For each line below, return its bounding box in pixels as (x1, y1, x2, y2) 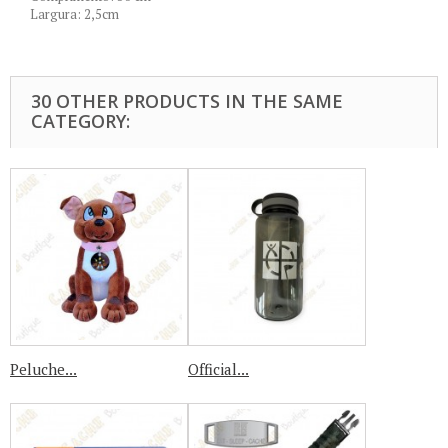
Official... (188, 359, 249, 379)
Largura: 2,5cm (30, 5, 119, 23)
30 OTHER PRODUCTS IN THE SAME (31, 89, 343, 113)
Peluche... (10, 359, 77, 379)
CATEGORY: (31, 109, 130, 133)
